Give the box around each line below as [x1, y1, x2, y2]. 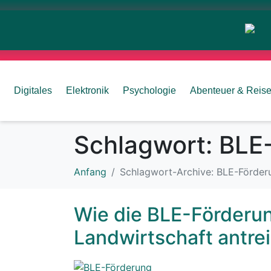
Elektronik [66, 85, 109, 96]
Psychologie [123, 85, 176, 96]
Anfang [74, 166, 106, 178]
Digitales [14, 85, 52, 96]
